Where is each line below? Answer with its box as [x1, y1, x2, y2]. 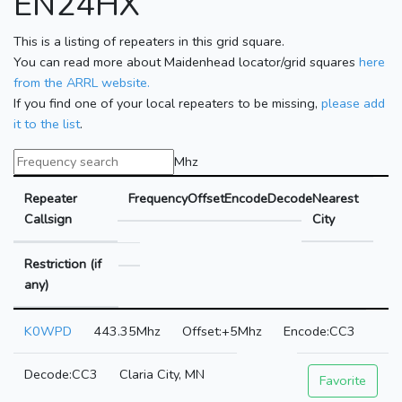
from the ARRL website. [13, 73, 150, 92]
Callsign [24, 209, 72, 228]
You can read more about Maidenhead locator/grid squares [13, 52, 359, 71]
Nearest [312, 188, 358, 207]
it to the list [13, 114, 80, 133]
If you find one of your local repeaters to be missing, [13, 93, 321, 112]
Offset [188, 188, 224, 207]
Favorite [319, 371, 366, 389]
